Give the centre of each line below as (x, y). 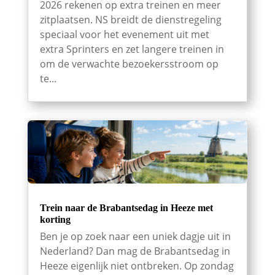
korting (55, 220)
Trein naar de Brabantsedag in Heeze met (126, 208)
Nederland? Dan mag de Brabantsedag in (135, 251)
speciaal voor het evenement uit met (124, 35)
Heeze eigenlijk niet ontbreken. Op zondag (137, 266)
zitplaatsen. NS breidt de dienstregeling (130, 20)
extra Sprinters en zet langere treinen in (132, 49)
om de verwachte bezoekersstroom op (129, 64)
